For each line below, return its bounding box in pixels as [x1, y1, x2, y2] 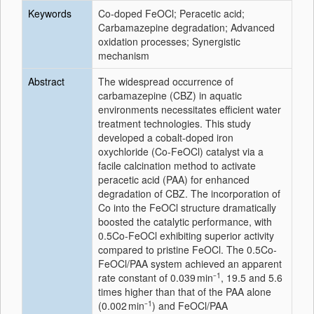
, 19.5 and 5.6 [221, 271, 282, 285]
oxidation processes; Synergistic [98, 34, 240, 48]
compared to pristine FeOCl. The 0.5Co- [98, 243, 277, 257]
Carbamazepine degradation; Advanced [98, 20, 275, 34]
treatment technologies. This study [98, 116, 251, 130]
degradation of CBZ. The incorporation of [98, 186, 280, 200]
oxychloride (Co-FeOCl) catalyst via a [98, 144, 264, 158]
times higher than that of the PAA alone [98, 285, 271, 299]
